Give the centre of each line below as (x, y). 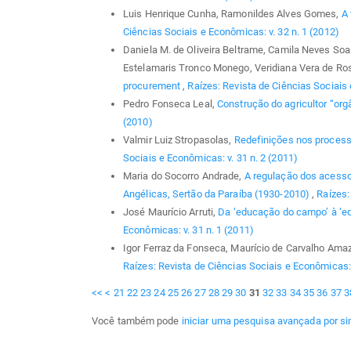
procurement (153, 85)
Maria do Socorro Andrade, (184, 175)
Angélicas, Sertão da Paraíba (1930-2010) (218, 194)
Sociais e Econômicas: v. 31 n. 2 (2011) (210, 157)
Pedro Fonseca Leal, (170, 103)
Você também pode (137, 321)
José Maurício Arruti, (171, 212)
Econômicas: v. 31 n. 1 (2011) (188, 230)
